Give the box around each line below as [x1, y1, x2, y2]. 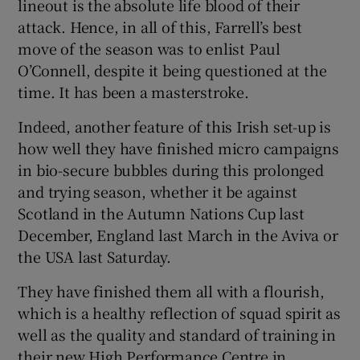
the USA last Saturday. [18, 245, 172, 267]
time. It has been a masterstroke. [18, 80, 249, 102]
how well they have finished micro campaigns [18, 137, 339, 158]
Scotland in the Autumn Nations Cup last [18, 202, 305, 223]
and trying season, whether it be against [18, 180, 297, 202]
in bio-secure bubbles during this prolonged [18, 158, 324, 180]
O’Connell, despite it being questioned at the [18, 59, 327, 80]
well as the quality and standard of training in [18, 323, 337, 345]
